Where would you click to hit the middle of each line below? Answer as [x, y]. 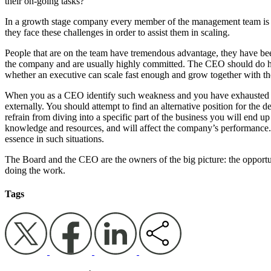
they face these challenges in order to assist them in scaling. [117, 32]
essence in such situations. [54, 139]
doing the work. [35, 170]
